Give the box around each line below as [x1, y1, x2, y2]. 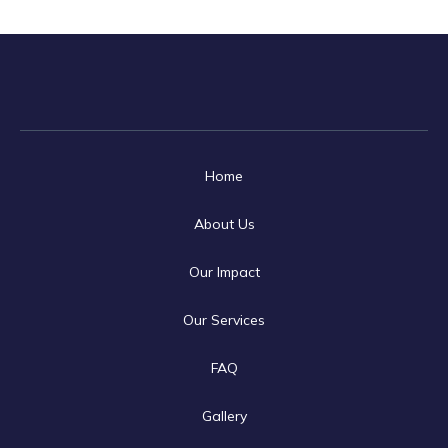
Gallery [201, 407, 247, 426]
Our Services [183, 311, 265, 330]
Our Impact [188, 263, 260, 282]
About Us [193, 215, 255, 234]
